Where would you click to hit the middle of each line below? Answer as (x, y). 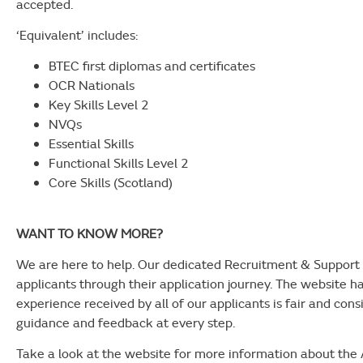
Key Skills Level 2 (99, 105)
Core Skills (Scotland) (111, 183)
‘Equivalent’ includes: (77, 34)
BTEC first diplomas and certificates (152, 66)
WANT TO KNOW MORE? (90, 233)
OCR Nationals (92, 85)
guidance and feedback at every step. (126, 323)
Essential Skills (91, 144)
